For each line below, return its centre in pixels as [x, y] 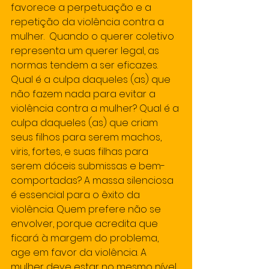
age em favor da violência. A [80, 252]
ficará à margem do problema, [86, 238]
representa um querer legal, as [86, 51]
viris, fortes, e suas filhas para [81, 152]
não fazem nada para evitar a [84, 94]
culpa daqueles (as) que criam [86, 123]
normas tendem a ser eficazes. [87, 65]
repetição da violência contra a [89, 22]
